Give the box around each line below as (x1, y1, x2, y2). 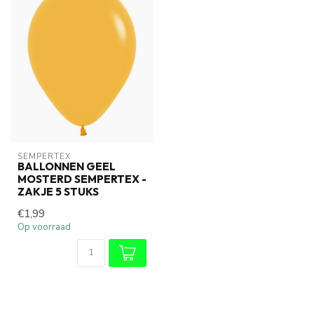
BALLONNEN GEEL (18, 159, 116, 173)
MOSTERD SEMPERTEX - (18, 172, 146, 186)
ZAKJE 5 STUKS (18, 184, 99, 198)
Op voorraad (18, 220, 71, 233)
